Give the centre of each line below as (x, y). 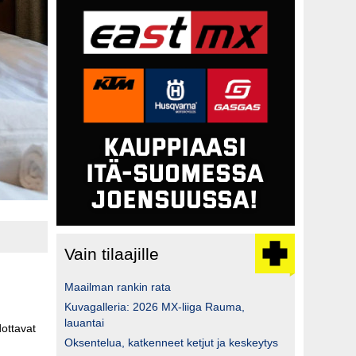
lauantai (84, 322)
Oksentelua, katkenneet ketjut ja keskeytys (171, 342)
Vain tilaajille (112, 253)
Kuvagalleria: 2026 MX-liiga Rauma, (155, 306)
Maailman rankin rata (118, 286)
